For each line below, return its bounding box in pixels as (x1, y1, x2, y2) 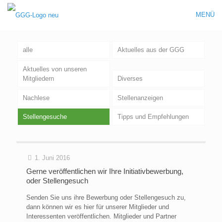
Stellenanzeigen (117, 94, 163, 102)
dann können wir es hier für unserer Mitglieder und (26, 203, 169, 211)
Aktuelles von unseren (22, 65, 87, 73)
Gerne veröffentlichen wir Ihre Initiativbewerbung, (26, 167, 183, 176)
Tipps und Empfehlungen (117, 113, 189, 121)
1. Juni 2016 (35, 154, 70, 162)
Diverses (117, 74, 143, 82)
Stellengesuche (22, 113, 67, 121)
